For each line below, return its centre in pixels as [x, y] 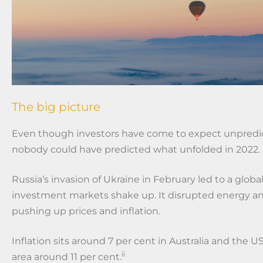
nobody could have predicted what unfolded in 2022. [136, 149]
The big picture [56, 107]
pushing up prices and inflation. [86, 211]
